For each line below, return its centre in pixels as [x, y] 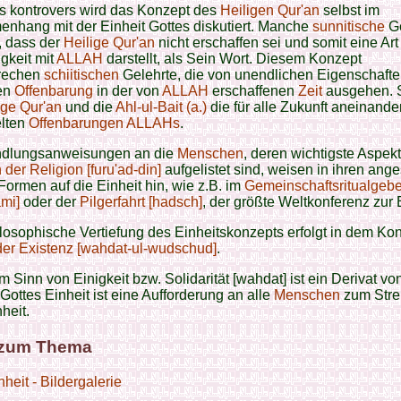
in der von [128, 91]
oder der [50, 202]
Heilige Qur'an [109, 43]
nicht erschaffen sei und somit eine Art [277, 43]
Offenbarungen [76, 123]
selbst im [350, 10]
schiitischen [81, 75]
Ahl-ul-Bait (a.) [161, 107]
